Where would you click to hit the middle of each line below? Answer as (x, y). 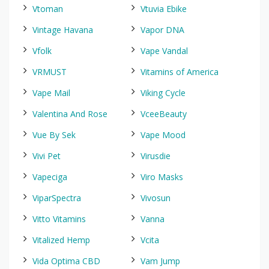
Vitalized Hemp (61, 240)
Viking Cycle (163, 93)
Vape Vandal (164, 51)
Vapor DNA (162, 30)
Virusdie (156, 156)
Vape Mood (163, 135)
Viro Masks (162, 177)
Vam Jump (160, 261)
